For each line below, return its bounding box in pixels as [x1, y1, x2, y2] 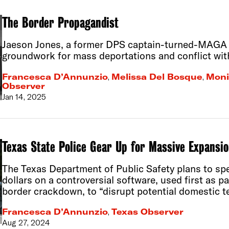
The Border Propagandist [2, 14, 119, 31]
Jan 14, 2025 [2, 91, 46, 102]
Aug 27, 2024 [2, 217, 50, 228]
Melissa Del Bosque [111, 71, 202, 82]
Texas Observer [111, 207, 184, 217]
